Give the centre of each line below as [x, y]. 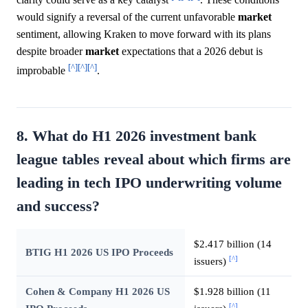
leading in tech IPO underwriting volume [149, 183]
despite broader [51, 52]
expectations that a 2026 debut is [191, 52]
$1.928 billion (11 [232, 291]
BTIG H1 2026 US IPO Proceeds [99, 252]
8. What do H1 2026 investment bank [136, 136]
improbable [42, 71]
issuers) [211, 261]
